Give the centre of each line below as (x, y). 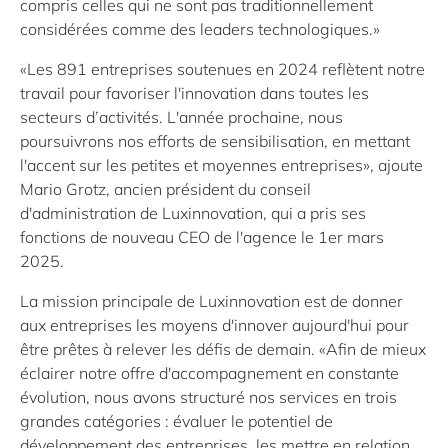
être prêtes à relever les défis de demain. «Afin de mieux (223, 348)
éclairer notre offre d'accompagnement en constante (209, 372)
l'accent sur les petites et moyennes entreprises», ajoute (221, 164)
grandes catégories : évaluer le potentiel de (176, 420)
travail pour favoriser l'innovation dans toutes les (194, 92)
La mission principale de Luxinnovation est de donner (211, 300)
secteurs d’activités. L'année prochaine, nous (181, 116)
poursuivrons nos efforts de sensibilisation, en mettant (215, 140)
